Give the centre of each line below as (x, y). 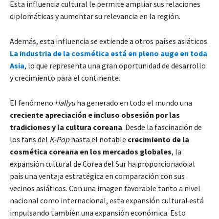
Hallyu (65, 102)
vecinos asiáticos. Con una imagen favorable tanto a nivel (105, 188)
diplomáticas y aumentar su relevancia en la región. (95, 16)
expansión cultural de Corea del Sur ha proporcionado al (102, 164)
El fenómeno (32, 102)
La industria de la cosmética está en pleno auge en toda (109, 53)
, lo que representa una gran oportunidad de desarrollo (115, 65)
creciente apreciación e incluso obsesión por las (95, 115)
